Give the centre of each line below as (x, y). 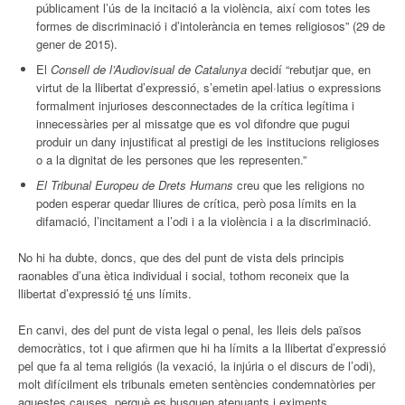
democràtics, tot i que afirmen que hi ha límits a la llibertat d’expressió (202, 347)
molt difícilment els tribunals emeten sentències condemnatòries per (197, 383)
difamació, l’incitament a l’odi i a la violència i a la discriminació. (204, 221)
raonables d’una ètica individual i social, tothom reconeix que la (184, 275)
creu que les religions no (299, 184)
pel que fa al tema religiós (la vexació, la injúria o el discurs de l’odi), (197, 365)
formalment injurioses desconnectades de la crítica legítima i (195, 105)
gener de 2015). (77, 43)
